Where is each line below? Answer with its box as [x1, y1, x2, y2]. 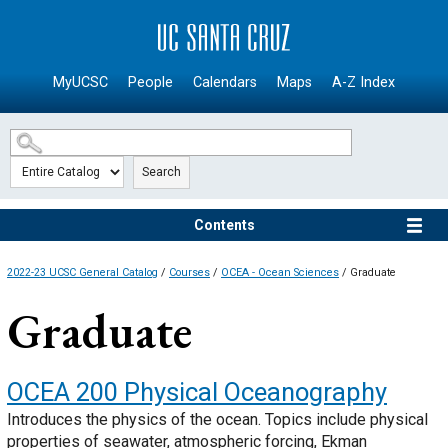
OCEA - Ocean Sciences [221, 266, 339, 280]
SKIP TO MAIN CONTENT [9, 10, 187, 29]
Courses [169, 266, 210, 280]
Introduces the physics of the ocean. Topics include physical [7, 410, 428, 430]
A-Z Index [332, 74, 395, 92]
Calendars [193, 74, 257, 92]
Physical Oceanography [118, 377, 387, 408]
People [128, 74, 173, 92]
